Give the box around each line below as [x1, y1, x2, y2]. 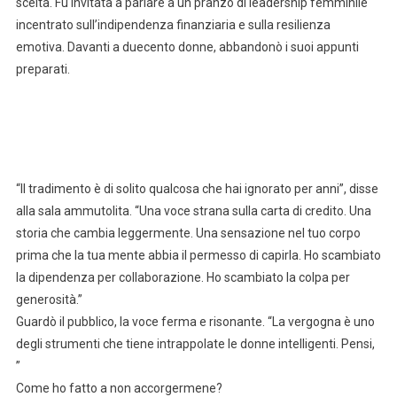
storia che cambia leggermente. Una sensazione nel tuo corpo [15, 226, 361, 241]
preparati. [15, 62, 70, 77]
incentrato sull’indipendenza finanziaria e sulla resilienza [15, 18, 331, 33]
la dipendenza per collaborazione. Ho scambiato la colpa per [15, 270, 350, 285]
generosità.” [15, 292, 82, 307]
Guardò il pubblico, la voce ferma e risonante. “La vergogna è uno [15, 315, 375, 330]
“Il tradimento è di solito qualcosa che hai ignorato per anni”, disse [15, 182, 378, 197]
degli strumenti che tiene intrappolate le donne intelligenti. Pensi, [15, 337, 375, 352]
